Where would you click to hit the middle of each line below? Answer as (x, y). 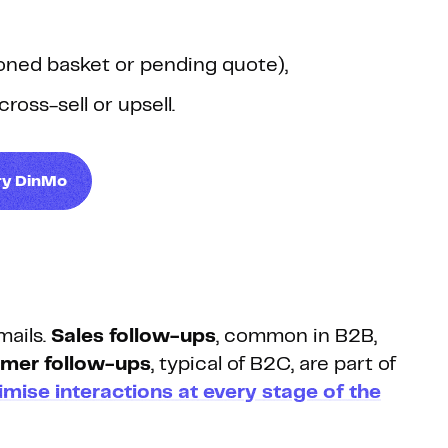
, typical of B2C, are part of (273, 365)
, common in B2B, (296, 337)
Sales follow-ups (133, 337)
